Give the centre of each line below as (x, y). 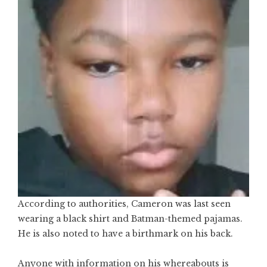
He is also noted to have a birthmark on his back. (125, 234)
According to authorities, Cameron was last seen (124, 204)
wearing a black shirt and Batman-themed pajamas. (130, 219)
